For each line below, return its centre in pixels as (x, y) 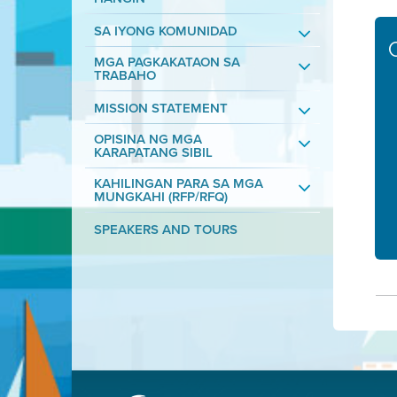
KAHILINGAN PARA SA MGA (178, 183)
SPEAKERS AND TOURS (165, 230)
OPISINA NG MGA (148, 139)
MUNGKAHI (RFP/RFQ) (160, 197)
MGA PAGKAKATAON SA (167, 62)
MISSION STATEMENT (160, 108)
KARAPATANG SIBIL (153, 152)
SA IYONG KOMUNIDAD (165, 31)
